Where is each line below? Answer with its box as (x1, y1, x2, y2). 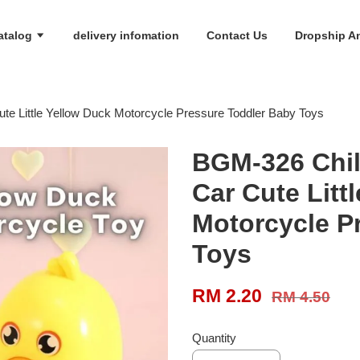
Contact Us (206, 28, 268, 42)
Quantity (192, 331, 236, 346)
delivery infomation (72, 28, 179, 42)
